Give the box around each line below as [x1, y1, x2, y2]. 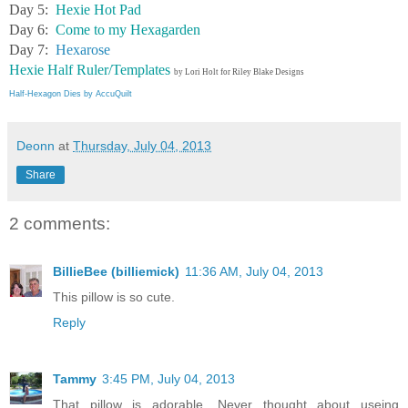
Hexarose [56, 42, 110, 58]
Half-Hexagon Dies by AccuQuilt [9, 89, 132, 99]
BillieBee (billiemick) [53, 263, 179, 279]
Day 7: [9, 42, 56, 58]
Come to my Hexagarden [56, 22, 200, 38]
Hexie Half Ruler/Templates [9, 62, 170, 78]
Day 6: [9, 22, 56, 38]
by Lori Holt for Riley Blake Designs [174, 67, 304, 77]
